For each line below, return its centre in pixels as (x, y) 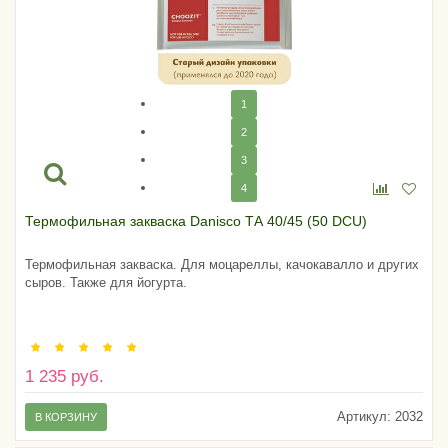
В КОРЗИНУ (66, 417)
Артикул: (364, 417)
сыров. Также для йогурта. (106, 282)
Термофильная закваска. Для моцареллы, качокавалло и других (222, 264)
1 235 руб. (64, 377)
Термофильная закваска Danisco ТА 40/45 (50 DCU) (196, 220)
